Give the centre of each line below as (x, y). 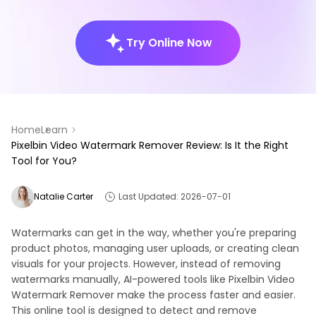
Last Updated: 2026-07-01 (175, 196)
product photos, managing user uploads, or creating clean (155, 248)
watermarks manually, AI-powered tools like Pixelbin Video (153, 279)
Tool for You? (44, 160)
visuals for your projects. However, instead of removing (146, 263)
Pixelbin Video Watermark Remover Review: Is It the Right (150, 145)
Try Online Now (169, 42)
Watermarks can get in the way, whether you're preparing (154, 232)
